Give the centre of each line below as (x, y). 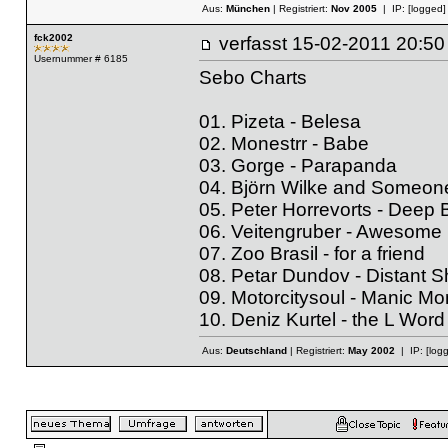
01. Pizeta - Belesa (279, 121)
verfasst (255, 43)
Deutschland (256, 351)
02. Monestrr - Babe (283, 143)
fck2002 (53, 37)
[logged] (426, 8)
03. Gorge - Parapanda (297, 165)
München (247, 8)
